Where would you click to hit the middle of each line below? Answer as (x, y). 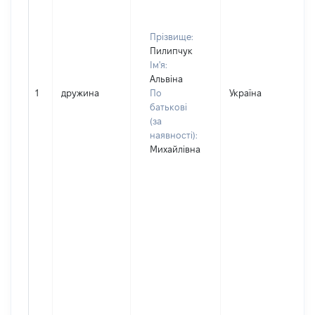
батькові (168, 107)
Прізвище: (172, 37)
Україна (245, 93)
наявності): (174, 135)
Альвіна (166, 79)
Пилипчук (171, 51)
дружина (80, 93)
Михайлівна (175, 149)
